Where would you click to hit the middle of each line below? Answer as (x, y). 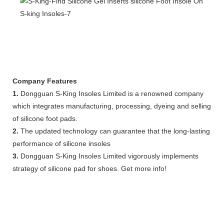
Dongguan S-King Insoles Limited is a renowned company (111, 93)
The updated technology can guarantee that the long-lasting (114, 131)
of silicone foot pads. (45, 118)
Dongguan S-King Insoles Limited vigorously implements (108, 156)
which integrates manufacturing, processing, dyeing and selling (112, 106)
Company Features (45, 81)
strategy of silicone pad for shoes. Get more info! (89, 168)
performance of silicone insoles (61, 143)
